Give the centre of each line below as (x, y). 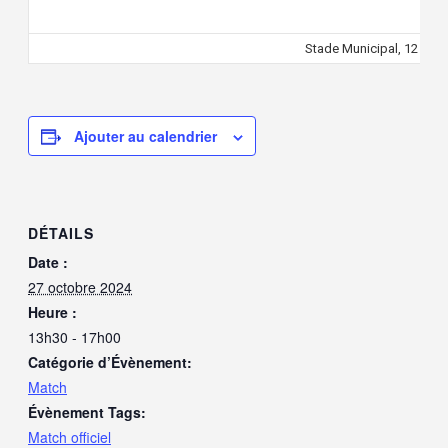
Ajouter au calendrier (145, 135)
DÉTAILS (61, 233)
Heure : (52, 312)
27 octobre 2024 (80, 287)
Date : (48, 262)
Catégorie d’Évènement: (110, 362)
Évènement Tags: (87, 412)
